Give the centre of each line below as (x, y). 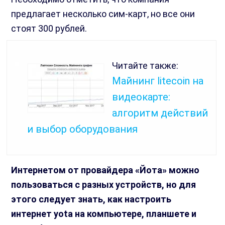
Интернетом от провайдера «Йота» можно (105, 170)
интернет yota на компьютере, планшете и (104, 214)
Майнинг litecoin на (158, 81)
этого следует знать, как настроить (91, 199)
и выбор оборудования (83, 129)
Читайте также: (145, 66)
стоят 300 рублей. (49, 29)
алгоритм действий (160, 113)
